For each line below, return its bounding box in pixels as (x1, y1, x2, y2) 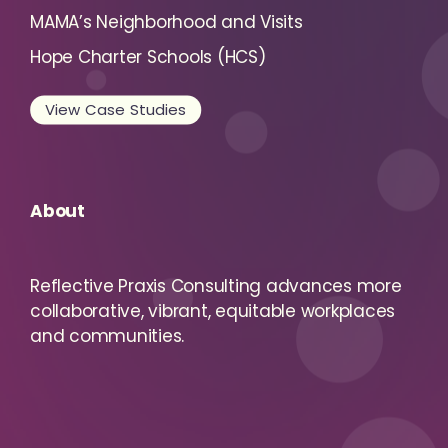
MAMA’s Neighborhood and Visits (30, 10, 303, 34)
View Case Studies (45, 99, 187, 120)
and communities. (30, 324, 184, 348)
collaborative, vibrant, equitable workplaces (30, 299, 395, 323)
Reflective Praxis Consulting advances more (30, 274, 402, 298)
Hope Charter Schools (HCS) (30, 45, 266, 69)
